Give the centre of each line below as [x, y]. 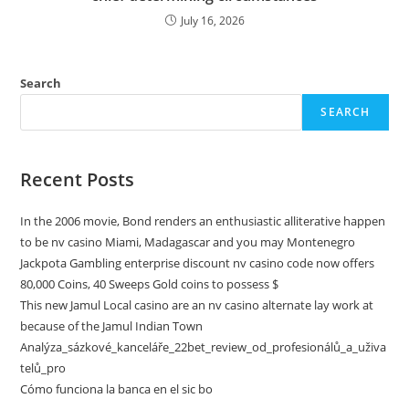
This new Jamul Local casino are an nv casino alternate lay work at [197, 305]
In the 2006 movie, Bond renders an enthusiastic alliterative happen [203, 221]
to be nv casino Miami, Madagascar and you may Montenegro [188, 242]
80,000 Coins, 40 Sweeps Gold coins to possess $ [150, 284]
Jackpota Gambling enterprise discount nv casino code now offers [198, 263]
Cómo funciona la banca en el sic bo [117, 389]
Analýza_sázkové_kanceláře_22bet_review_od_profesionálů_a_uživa [204, 347]
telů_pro [43, 368]
